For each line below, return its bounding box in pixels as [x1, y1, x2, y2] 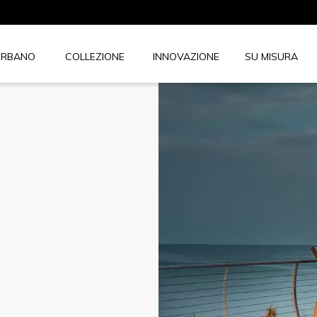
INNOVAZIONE [153, 50, 219, 63]
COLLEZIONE [65, 50, 125, 63]
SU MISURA [245, 50, 298, 63]
